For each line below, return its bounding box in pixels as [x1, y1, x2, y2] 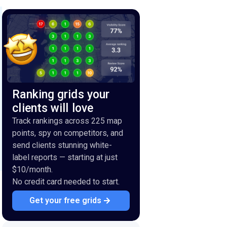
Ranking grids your [12, 87, 110, 101]
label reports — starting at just [12, 152, 118, 162]
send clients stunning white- [12, 140, 112, 150]
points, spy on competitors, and [12, 128, 124, 138]
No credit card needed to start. [12, 176, 120, 186]
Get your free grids [29, 195, 101, 205]
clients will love [12, 101, 94, 115]
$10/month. [12, 164, 53, 174]
